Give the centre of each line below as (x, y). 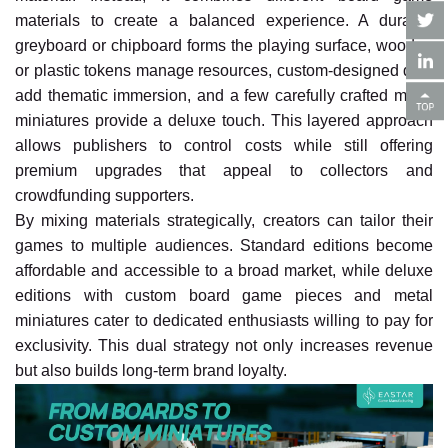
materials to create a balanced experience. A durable (224, 21)
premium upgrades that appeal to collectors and (224, 171)
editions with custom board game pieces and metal (224, 296)
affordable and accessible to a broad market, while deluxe (224, 271)
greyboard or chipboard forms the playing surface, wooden (224, 46)
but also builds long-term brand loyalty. (151, 371)
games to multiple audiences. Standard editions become (224, 246)
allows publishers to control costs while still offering (224, 146)
